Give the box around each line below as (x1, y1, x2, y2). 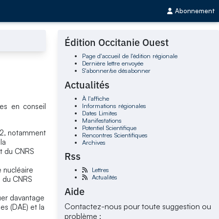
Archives (82, 138, 106, 146)
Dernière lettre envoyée (82, 59, 143, 67)
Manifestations (82, 116, 122, 124)
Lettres (91, 166, 109, 174)
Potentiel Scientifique (82, 123, 136, 131)
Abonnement (175, 7, 215, 15)
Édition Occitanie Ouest (65, 36, 169, 49)
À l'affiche (82, 94, 109, 102)
